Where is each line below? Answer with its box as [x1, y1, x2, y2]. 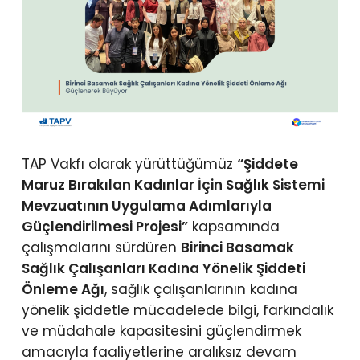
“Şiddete [236, 154, 298, 174]
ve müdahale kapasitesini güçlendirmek [21, 321, 301, 342]
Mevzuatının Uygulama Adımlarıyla [21, 196, 272, 216]
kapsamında [187, 217, 280, 237]
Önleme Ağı [21, 280, 104, 300]
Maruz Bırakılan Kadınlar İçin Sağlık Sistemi [21, 175, 325, 195]
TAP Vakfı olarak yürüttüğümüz [21, 154, 237, 174]
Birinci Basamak [180, 238, 294, 258]
